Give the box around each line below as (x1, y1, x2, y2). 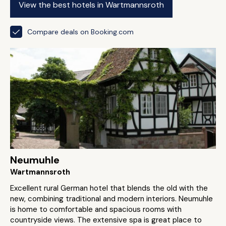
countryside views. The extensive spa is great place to (10, 215, 202, 225)
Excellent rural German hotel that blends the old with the (10, 183, 208, 193)
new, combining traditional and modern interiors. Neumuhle (10, 194, 213, 204)
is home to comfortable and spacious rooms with (10, 204, 182, 214)
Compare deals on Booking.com (27, 27, 134, 36)
